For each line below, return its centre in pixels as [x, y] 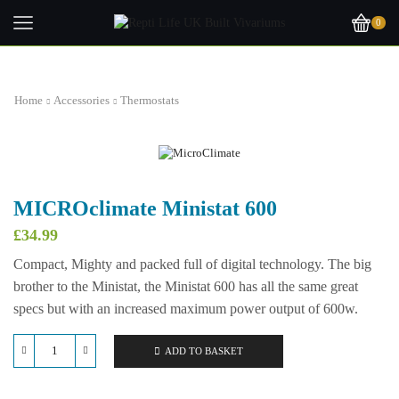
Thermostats [150, 100]
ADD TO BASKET [204, 350]
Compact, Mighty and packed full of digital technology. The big [192, 265]
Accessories [81, 100]
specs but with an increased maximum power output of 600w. [186, 309]
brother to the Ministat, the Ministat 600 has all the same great [186, 287]
